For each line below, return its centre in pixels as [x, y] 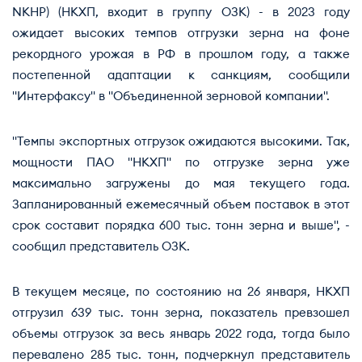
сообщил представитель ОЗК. [101, 247]
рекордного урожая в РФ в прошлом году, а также [181, 55]
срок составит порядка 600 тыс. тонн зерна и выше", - [181, 226]
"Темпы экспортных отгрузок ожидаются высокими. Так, [181, 142]
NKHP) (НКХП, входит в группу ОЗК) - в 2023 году [181, 13]
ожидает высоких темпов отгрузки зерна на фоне [181, 34]
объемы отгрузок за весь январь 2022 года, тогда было [181, 334]
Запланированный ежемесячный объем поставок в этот [181, 205]
